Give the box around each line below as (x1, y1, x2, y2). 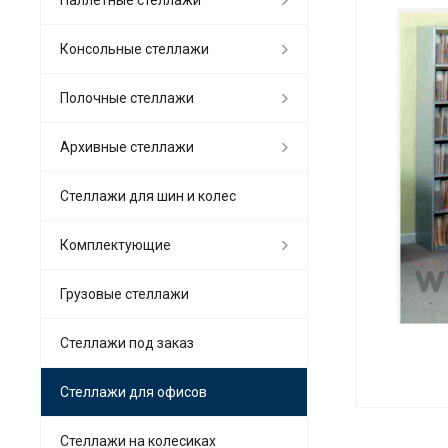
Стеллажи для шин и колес (60, 187, 236, 204)
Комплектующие (60, 236, 171, 253)
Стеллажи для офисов (60, 383, 207, 400)
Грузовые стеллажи (60, 285, 189, 302)
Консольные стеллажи (60, 40, 209, 57)
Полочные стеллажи (60, 89, 194, 106)
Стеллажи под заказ (60, 334, 194, 351)
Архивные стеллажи (60, 138, 194, 155)
